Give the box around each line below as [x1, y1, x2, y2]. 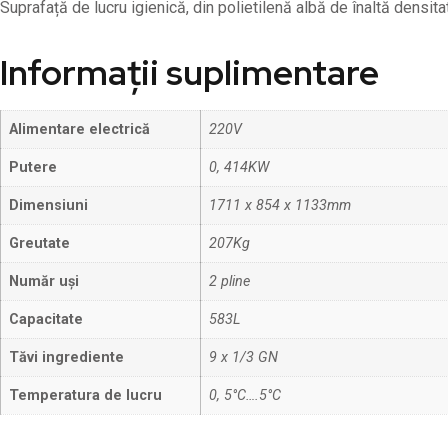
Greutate [9, 235, 70, 253]
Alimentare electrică [9, 121, 150, 139]
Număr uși [9, 273, 79, 291]
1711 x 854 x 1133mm [209, 197, 351, 215]
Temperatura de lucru [9, 387, 162, 405]
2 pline [209, 273, 250, 291]
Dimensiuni [9, 197, 88, 215]
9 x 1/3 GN [209, 349, 278, 367]
